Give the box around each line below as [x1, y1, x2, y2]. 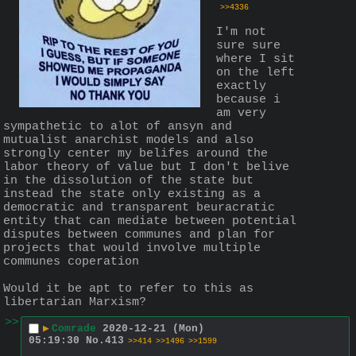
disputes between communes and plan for [3, 227, 275, 242]
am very [216, 106, 266, 120]
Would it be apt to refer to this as [3, 281, 253, 296]
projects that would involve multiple [3, 241, 261, 255]
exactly [216, 79, 266, 93]
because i [216, 92, 281, 106]
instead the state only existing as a [3, 187, 261, 201]
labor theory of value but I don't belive [3, 160, 289, 174]
